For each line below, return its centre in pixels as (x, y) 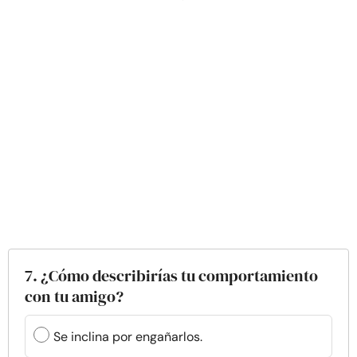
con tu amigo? (74, 296)
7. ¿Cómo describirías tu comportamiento (171, 276)
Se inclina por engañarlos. (128, 336)
